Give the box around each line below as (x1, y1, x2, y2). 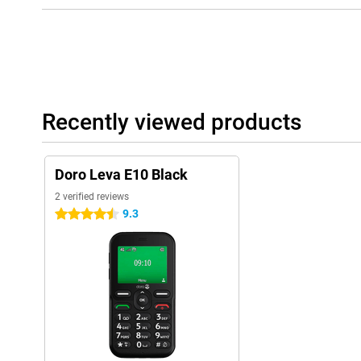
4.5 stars (55, 208, 99, 221)
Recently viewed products (42, 109, 301, 135)
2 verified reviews (55, 191, 129, 202)
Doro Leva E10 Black (55, 166, 188, 183)
